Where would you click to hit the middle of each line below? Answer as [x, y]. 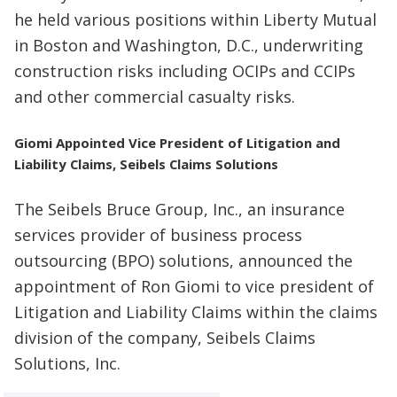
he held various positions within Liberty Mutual [195, 19]
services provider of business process [158, 234]
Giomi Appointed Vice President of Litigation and [177, 142]
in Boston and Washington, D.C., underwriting [189, 45]
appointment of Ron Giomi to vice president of [194, 286]
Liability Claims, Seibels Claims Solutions [146, 163]
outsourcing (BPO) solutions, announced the [183, 260]
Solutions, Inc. [67, 363]
